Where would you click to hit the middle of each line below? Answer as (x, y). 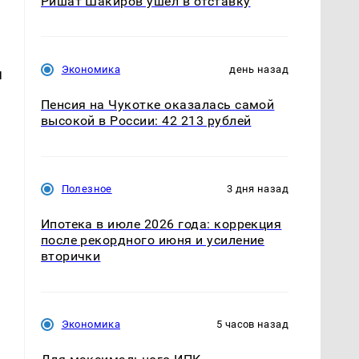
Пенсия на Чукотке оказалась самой (157, 105)
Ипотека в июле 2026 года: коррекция (161, 224)
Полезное (87, 189)
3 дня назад (257, 189)
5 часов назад (252, 325)
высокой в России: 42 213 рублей (146, 121)
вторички (71, 256)
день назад (259, 70)
